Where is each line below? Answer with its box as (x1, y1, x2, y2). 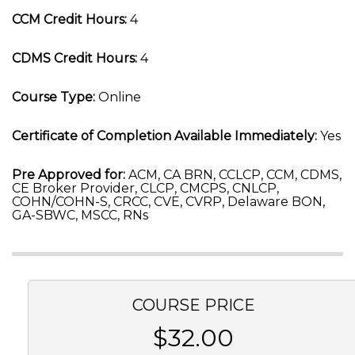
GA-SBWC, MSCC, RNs (12, 208, 148, 223)
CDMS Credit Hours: (12, 51, 137, 66)
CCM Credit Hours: (12, 12, 127, 27)
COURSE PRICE (132, 296, 255, 315)
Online (95, 90, 141, 105)
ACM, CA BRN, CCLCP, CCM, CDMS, (125, 167, 342, 182)
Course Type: (12, 90, 95, 105)
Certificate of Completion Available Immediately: (12, 128, 317, 143)
